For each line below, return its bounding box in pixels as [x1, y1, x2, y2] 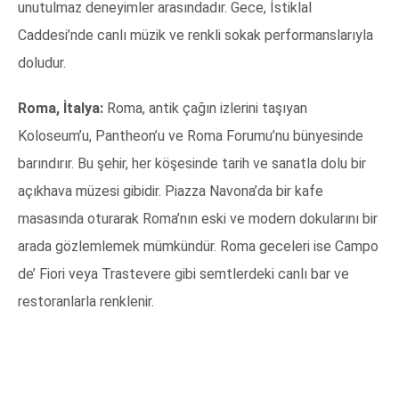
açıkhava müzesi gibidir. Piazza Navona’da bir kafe [18, 183, 323, 200]
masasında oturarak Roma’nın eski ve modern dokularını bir [18, 210, 378, 228]
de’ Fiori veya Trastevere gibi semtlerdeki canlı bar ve [18, 265, 349, 283]
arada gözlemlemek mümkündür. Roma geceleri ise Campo [18, 238, 379, 256]
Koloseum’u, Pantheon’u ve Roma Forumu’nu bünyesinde [18, 127, 363, 145]
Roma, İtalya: [18, 100, 103, 118]
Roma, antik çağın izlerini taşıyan [103, 100, 307, 118]
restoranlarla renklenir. [18, 293, 154, 311]
